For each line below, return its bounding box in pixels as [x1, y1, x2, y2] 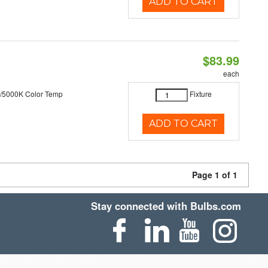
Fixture [189, 89, 212, 99]
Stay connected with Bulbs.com [91, 199, 242, 213]
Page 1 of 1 [192, 169, 237, 181]
